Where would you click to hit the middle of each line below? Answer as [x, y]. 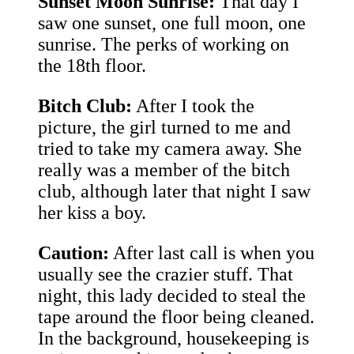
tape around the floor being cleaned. [176, 317]
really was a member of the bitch [164, 170]
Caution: [73, 253]
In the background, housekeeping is [173, 339]
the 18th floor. [92, 66]
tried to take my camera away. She [170, 149]
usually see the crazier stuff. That [166, 275]
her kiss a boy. [92, 213]
